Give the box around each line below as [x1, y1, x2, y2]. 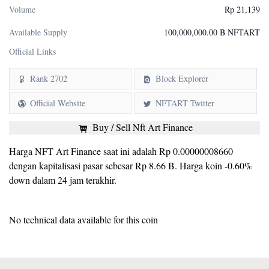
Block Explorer [156, 73, 209, 84]
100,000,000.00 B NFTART [164, 26, 260, 38]
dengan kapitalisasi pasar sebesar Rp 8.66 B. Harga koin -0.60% [9, 159, 252, 172]
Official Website [30, 97, 86, 109]
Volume [9, 4, 35, 15]
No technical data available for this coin [9, 213, 158, 226]
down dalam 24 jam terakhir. [9, 174, 116, 186]
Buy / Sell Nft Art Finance [89, 121, 193, 133]
